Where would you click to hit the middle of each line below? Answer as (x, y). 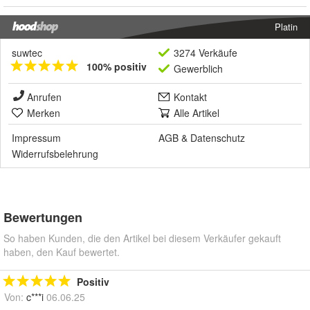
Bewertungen (43, 218)
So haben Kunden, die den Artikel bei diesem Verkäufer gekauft (142, 238)
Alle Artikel (197, 113)
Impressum (36, 138)
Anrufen (44, 97)
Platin (286, 27)
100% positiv (117, 67)
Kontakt (190, 97)
